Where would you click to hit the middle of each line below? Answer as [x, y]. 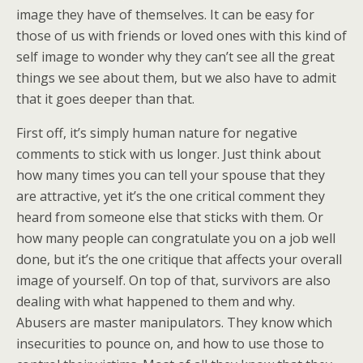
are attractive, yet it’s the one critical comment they [171, 196]
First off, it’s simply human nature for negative [157, 133]
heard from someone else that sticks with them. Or [170, 217]
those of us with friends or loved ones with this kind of [181, 36]
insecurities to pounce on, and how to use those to [170, 344]
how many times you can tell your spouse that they [171, 175]
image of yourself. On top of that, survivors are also [173, 280]
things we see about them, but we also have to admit [176, 78]
